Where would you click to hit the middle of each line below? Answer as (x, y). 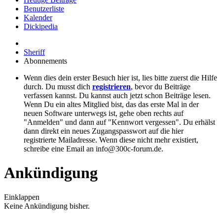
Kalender (38, 18)
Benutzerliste (44, 9)
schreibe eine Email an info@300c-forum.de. (93, 149)
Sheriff (34, 52)
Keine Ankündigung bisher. (47, 206)
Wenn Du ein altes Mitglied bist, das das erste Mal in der (111, 104)
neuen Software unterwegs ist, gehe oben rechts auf (104, 113)
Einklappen (22, 197)
